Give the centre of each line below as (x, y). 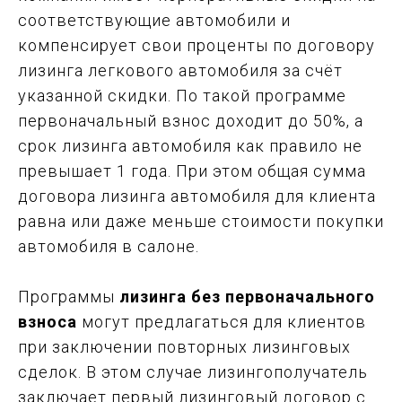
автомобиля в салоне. (109, 246)
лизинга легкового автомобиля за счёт (180, 70)
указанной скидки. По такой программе (182, 95)
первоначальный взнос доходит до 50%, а (191, 120)
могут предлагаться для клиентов (224, 321)
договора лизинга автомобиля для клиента (197, 196)
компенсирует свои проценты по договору (197, 45)
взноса (50, 321)
